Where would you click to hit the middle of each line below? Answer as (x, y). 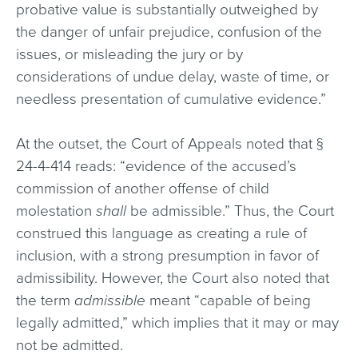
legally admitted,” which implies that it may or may (177, 323)
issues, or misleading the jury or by (129, 54)
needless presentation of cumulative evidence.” (171, 99)
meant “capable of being (230, 300)
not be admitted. (70, 345)
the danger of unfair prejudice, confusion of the (169, 32)
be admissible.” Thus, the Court (230, 211)
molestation (56, 211)
